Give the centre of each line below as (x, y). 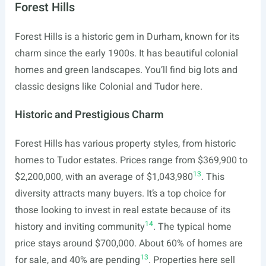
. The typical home (192, 227)
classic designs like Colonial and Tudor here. (108, 87)
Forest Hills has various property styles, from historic (125, 144)
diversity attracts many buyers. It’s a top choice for (120, 194)
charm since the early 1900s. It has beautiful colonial (126, 53)
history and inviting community (80, 227)
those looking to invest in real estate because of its (122, 210)
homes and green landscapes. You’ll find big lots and (126, 70)
